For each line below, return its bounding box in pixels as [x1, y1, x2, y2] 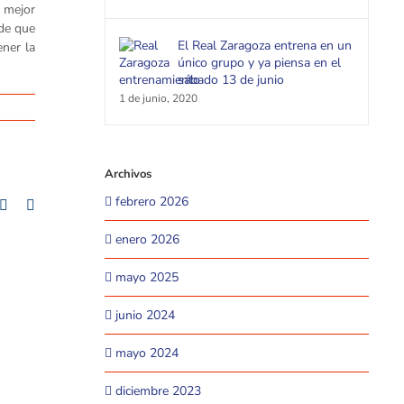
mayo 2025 [115, 269, 179, 286]
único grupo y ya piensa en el [177, 54, 341, 71]
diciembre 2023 [115, 382, 201, 399]
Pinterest [7, 197, 56, 213]
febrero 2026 [115, 193, 188, 210]
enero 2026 [115, 231, 179, 248]
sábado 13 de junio [177, 71, 284, 88]
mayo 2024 [115, 344, 179, 362]
